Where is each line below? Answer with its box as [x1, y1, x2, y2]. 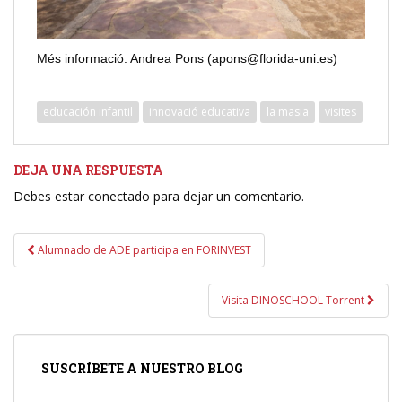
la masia [267, 103, 309, 119]
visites [325, 103, 356, 119]
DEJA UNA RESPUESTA [13, 161, 163, 179]
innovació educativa [149, 103, 250, 119]
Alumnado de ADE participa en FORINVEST [38, 241, 251, 258]
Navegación [13, 229, 142, 258]
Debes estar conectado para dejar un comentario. [13, 187, 304, 205]
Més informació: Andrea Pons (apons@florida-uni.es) [37, 50, 337, 66]
